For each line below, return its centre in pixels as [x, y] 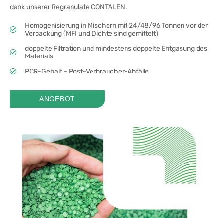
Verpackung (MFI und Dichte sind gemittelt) [91, 33]
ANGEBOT [57, 99]
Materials [39, 56]
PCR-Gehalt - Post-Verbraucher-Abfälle [87, 71]
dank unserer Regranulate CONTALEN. [68, 7]
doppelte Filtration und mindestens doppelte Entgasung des [116, 48]
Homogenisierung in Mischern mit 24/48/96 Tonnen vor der [116, 26]
